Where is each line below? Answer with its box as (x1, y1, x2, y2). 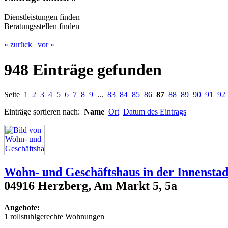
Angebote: (4, 203, 40, 212)
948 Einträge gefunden (4, 60, 162, 79)
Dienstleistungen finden (4, 13, 80, 22)
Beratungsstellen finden (4, 22, 79, 31)
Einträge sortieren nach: (4, 107, 84, 117)
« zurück (4, 40, 32, 49)
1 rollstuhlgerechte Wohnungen (4, 212, 104, 221)
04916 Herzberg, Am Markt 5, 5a (4, 179, 177, 193)
